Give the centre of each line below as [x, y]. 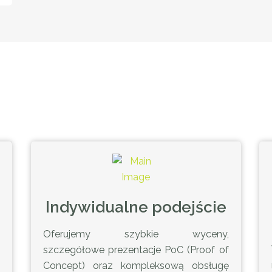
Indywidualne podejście [136, 207]
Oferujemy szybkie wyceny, [136, 234]
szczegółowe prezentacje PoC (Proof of [136, 250]
